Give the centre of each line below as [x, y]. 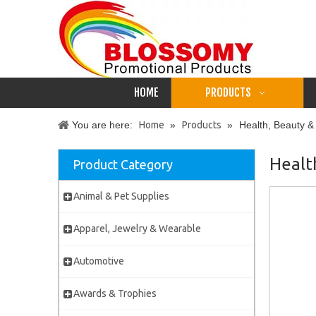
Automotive [99, 261]
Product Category [123, 164]
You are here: [102, 125]
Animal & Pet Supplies [121, 196]
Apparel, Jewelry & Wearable [137, 229]
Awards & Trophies [115, 293]
